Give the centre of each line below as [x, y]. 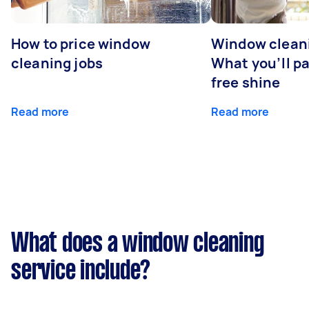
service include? [81, 272]
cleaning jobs [57, 63]
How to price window [81, 44]
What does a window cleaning [138, 244]
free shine [246, 82]
